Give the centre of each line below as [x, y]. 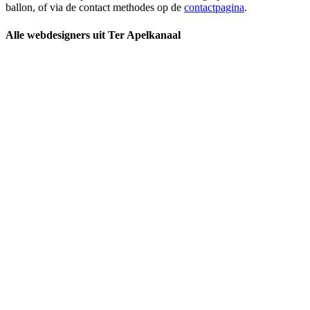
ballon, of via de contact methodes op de [95, 8]
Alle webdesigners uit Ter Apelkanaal [93, 35]
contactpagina [214, 8]
